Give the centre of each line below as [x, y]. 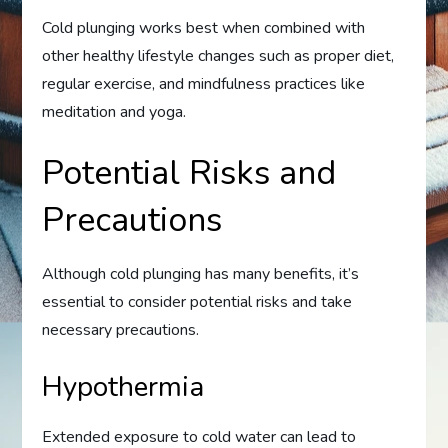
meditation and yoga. [114, 111]
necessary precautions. [121, 329]
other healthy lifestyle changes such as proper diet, [218, 55]
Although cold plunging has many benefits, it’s [201, 273]
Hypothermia [123, 386]
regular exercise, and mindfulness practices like [204, 83]
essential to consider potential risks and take [197, 301]
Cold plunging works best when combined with [204, 27]
